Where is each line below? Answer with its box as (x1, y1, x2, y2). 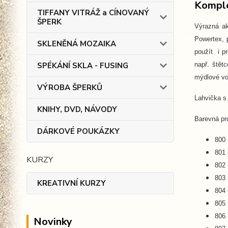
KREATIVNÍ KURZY (37, 178, 106, 188)
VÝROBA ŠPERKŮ (37, 82, 102, 93)
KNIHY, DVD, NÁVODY (37, 104, 117, 115)
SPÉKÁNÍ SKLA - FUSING (37, 61, 128, 71)
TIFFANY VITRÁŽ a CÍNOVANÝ (37, 8, 149, 18)
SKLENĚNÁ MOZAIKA (37, 39, 116, 49)
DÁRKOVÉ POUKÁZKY (37, 126, 120, 136)
